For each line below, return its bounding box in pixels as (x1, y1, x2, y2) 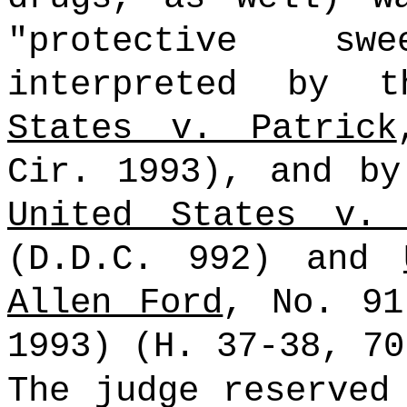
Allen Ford (7, 283, 223, 323)
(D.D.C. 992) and (7, 239, 403, 280)
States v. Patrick (7, 108, 397, 149)
